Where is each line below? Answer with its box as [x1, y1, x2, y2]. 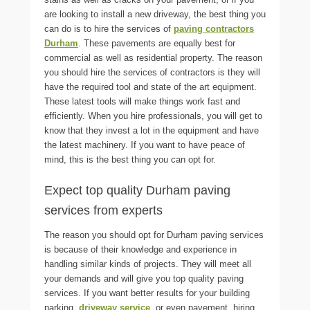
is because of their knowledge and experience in [44, 244, 237, 255]
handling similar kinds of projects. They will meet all [44, 259, 251, 269]
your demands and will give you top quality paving [44, 273, 244, 284]
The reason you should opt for [44, 230, 167, 240]
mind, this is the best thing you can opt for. [44, 154, 219, 165]
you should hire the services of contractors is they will [44, 67, 260, 77]
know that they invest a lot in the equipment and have [44, 125, 259, 136]
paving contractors [174, 24, 254, 34]
